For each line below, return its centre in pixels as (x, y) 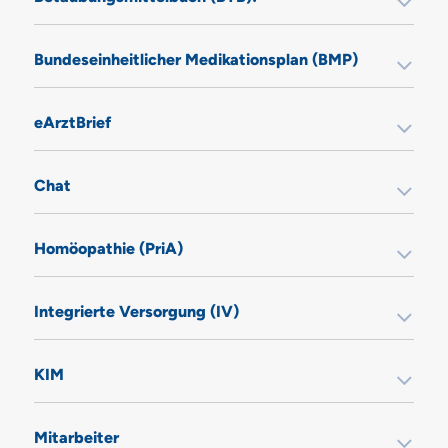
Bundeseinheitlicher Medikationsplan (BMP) (195, 59)
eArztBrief (72, 122)
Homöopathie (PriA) (108, 248)
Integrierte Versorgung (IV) (136, 311)
